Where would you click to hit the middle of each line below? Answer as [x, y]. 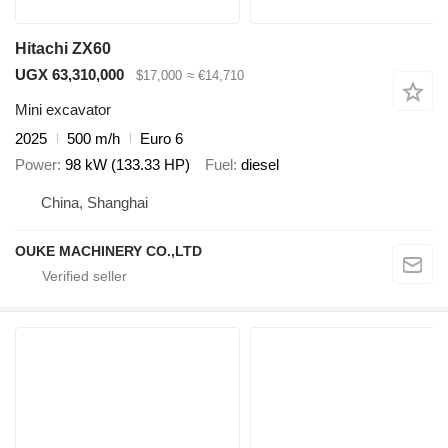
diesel [260, 165]
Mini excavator [63, 109]
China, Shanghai [94, 202]
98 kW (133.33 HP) [127, 165]
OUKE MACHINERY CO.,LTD [108, 250]
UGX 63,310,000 [69, 75]
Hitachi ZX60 [63, 49]
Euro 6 [161, 138]
